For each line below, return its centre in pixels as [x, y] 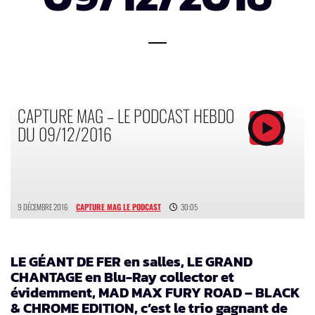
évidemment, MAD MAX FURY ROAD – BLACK [155, 292]
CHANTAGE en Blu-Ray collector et [122, 277]
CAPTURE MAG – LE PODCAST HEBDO [126, 115]
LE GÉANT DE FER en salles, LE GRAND [131, 261]
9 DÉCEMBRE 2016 [43, 206]
